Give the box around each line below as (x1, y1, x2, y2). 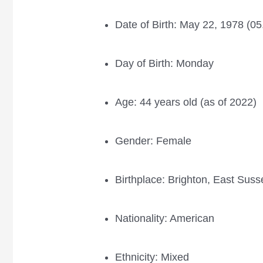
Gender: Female (115, 134, 192, 147)
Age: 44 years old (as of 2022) (115, 96, 257, 108)
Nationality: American (115, 212, 215, 224)
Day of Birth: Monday (115, 57, 214, 69)
